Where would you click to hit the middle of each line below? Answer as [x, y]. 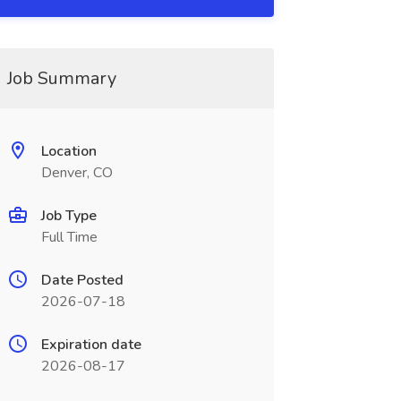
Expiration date [91, 345]
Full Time [69, 237]
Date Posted [82, 280]
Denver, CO [77, 173]
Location [68, 151]
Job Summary [61, 78]
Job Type [68, 216]
